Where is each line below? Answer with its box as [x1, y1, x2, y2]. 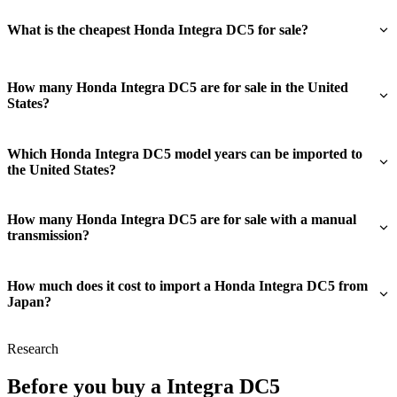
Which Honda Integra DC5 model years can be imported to [7, 145, 362, 161]
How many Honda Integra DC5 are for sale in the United [7, 80, 348, 96]
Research [7, 340, 58, 356]
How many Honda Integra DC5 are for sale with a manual [7, 212, 356, 228]
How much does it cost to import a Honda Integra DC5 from [7, 277, 368, 293]
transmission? [7, 228, 90, 244]
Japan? [7, 293, 51, 309]
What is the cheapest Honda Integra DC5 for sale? [7, 22, 308, 38]
